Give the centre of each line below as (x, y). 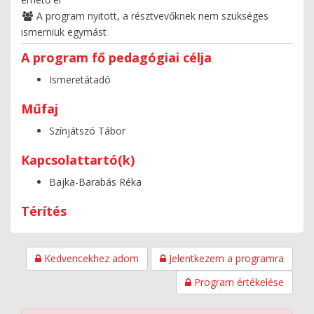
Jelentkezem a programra (225, 258)
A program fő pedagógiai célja (116, 57)
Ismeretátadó (80, 79)
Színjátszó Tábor (87, 130)
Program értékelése (238, 282)
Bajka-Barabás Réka (95, 182)
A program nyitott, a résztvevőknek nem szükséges (151, 15)
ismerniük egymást (64, 32)
